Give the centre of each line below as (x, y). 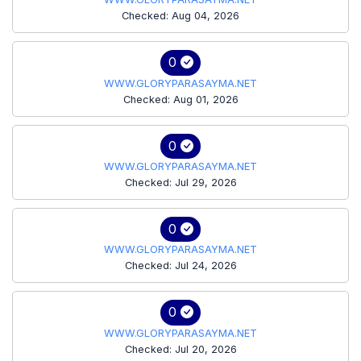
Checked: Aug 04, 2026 (180, 16)
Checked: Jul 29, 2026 (180, 182)
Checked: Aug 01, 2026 (180, 99)
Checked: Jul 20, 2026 (180, 349)
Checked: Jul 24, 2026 (180, 266)
